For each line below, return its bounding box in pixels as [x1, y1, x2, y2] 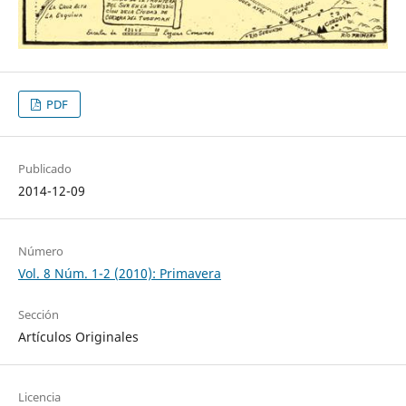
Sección [17, 305, 59, 323]
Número [17, 242, 63, 259]
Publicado [17, 159, 72, 177]
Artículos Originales [17, 327, 139, 345]
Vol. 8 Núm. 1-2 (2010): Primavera [17, 264, 221, 282]
